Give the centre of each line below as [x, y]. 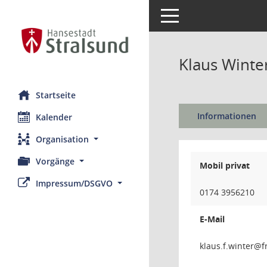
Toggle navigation [195, 15]
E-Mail [212, 219]
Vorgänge [55, 161]
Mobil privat [225, 165]
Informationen [226, 116]
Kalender [54, 117]
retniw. [240, 246]
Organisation [62, 139]
